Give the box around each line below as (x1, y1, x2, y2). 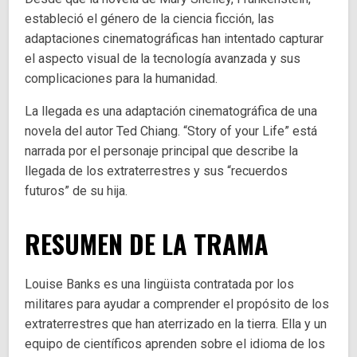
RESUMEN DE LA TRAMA (25, 225, 269, 263)
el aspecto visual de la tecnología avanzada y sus (25, 51, 301, 67)
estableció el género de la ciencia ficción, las (25, 11, 275, 27)
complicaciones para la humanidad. (25, 71, 218, 87)
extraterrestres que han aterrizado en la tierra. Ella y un (25, 316, 328, 332)
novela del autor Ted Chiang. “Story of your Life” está (25, 124, 318, 139)
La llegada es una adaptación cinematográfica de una (25, 104, 318, 120)
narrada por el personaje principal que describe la (25, 143, 299, 159)
